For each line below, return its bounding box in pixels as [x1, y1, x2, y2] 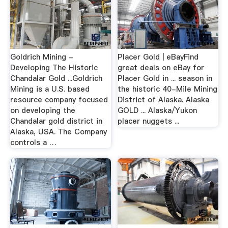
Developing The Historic [10, 63, 98, 73]
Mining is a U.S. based [10, 84, 90, 94]
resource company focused [10, 95, 108, 105]
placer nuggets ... [118, 116, 180, 126]
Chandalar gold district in [10, 116, 102, 126]
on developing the [10, 105, 75, 116]
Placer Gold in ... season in [118, 73, 213, 83]
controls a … [10, 137, 56, 148]
